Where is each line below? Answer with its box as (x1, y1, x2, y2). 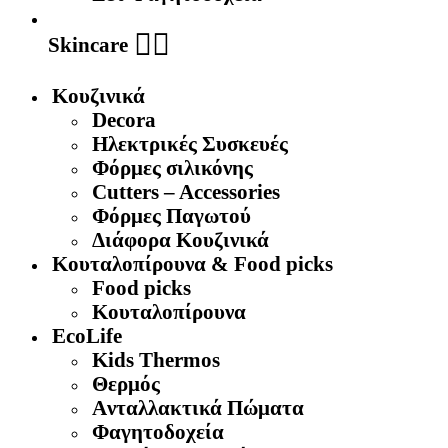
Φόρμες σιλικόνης (92, 156, 253, 180)
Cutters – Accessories (92, 180, 280, 204)
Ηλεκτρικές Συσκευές (92, 132, 288, 156)
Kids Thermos (92, 348, 220, 372)
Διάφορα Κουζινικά (92, 228, 269, 252)
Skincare (48, 33, 128, 57)
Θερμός (92, 372, 160, 396)
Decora (92, 108, 156, 132)
